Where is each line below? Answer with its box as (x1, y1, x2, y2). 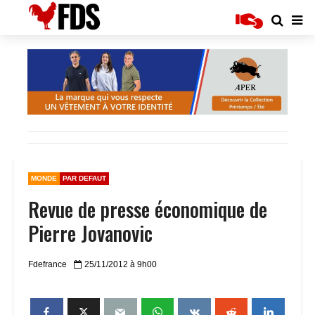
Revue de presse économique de (28, 194, 267, 224)
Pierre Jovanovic (28, 218, 153, 247)
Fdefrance (28, 259, 67, 270)
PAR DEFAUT (63, 174, 106, 182)
